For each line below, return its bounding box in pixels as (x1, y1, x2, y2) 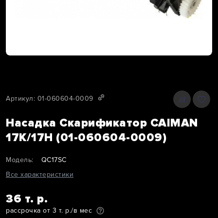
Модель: (6, 156, 34, 164)
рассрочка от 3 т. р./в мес (6, 206, 92, 215)
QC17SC (41, 156, 67, 164)
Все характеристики (6, 170, 73, 179)
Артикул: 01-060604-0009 (6, 94, 93, 103)
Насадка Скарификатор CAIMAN (6, 116, 198, 130)
